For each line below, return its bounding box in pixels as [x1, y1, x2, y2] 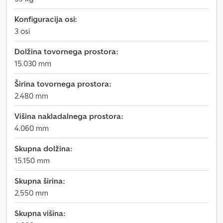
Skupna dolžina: [14, 143, 72, 153]
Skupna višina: [14, 208, 65, 218]
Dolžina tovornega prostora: [14, 46, 118, 56]
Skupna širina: [14, 176, 65, 186]
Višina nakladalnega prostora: [14, 111, 123, 121]
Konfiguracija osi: [14, 14, 77, 24]
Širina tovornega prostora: [14, 79, 111, 89]
